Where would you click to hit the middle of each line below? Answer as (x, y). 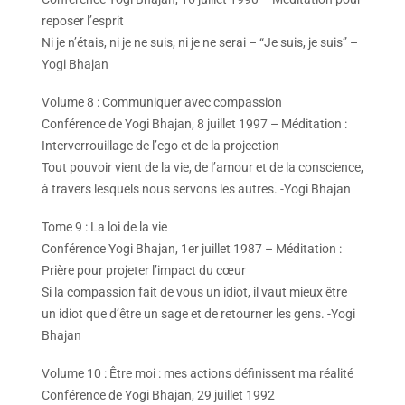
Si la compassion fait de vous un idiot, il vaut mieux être (194, 292)
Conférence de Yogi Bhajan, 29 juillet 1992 (158, 396)
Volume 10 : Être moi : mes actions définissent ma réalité (198, 374)
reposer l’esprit (83, 20)
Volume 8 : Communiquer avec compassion (162, 102)
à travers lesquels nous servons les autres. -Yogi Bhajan (196, 188)
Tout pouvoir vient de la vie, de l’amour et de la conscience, (202, 167)
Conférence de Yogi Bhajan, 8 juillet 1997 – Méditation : (194, 123)
